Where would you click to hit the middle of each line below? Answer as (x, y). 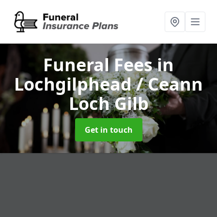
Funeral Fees (100, 65)
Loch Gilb (108, 103)
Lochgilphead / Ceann (108, 84)
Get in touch (108, 130)
